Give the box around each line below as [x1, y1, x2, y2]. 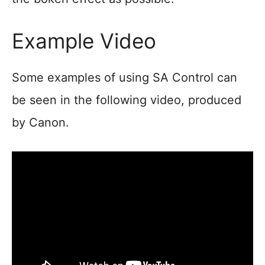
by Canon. [12, 115, 69, 130]
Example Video [12, 28, 156, 54]
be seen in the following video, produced [12, 93, 241, 108]
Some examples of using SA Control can [12, 70, 237, 85]
